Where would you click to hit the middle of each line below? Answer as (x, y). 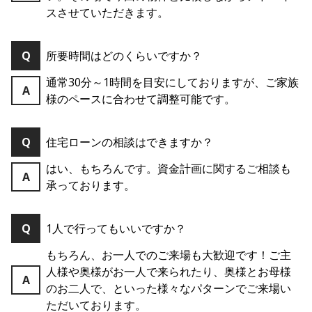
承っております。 (91, 186)
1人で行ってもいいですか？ (116, 229)
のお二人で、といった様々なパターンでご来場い (169, 289)
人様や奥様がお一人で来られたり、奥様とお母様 (169, 272)
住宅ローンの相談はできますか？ (130, 142)
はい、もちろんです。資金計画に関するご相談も (169, 169)
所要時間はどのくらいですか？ (124, 56)
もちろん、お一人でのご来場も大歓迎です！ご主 (169, 255)
